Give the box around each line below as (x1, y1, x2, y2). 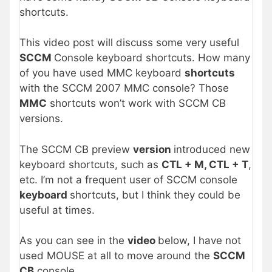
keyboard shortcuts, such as (19, 158, 161, 171)
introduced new (174, 143, 250, 155)
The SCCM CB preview (19, 143, 133, 155)
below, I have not (158, 234, 241, 247)
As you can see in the (19, 234, 127, 247)
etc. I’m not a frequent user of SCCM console (19, 173, 237, 186)
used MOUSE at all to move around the (19, 250, 213, 262)
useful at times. (19, 203, 95, 216)
